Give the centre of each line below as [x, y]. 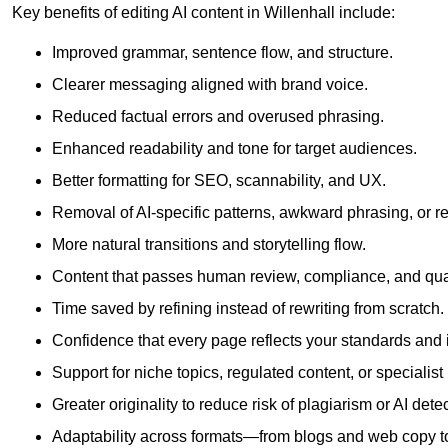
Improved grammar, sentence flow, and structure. [222, 53]
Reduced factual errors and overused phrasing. [218, 117]
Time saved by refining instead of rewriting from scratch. [248, 309]
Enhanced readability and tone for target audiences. [234, 149]
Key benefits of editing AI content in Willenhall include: [203, 13]
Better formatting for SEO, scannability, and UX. [219, 181]
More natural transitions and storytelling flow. [209, 245]
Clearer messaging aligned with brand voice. [210, 85]
